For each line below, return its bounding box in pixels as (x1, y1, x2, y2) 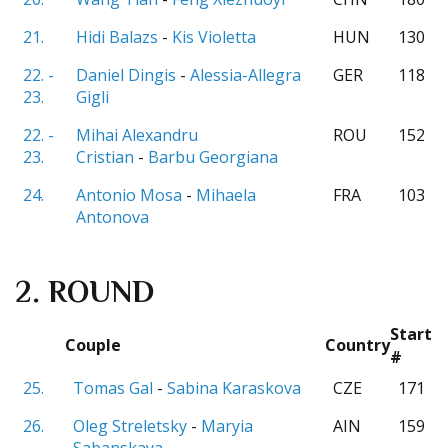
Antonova (76, 206, 149, 228)
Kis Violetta (172, 26, 256, 48)
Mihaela (196, 184, 256, 206)
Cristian (76, 146, 134, 168)
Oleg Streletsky (73, 415, 187, 437)
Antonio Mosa (76, 184, 182, 206)
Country (325, 334, 390, 356)
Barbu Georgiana (148, 146, 278, 168)
